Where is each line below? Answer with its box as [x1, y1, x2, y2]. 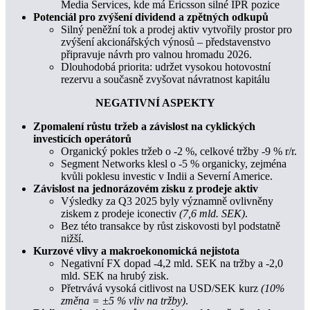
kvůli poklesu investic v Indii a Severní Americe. [61, 170, 273, 183]
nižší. [61, 232, 84, 245]
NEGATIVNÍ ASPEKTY [95, 97, 215, 109]
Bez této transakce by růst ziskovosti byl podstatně [61, 220, 280, 232]
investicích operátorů [33, 133, 131, 145]
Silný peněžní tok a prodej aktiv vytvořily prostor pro [61, 24, 292, 36]
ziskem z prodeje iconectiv [61, 208, 179, 220]
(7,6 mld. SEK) [179, 208, 245, 220]
